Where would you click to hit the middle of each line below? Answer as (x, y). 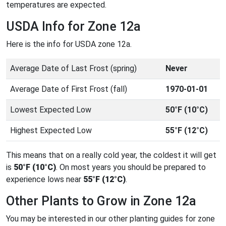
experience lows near (45, 179)
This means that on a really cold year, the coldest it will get (111, 155)
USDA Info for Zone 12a (73, 26)
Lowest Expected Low (51, 109)
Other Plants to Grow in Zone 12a (101, 201)
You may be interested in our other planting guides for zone (110, 218)
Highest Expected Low (51, 130)
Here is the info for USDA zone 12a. (69, 44)
